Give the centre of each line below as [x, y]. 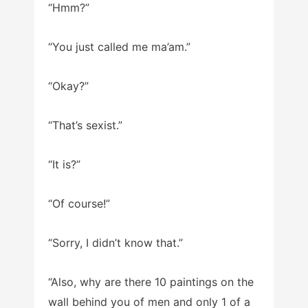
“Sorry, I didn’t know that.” [115, 242]
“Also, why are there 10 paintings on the [151, 282]
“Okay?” [68, 86]
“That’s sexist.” [85, 125]
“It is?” [64, 164]
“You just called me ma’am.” [119, 46]
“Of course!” [79, 203]
